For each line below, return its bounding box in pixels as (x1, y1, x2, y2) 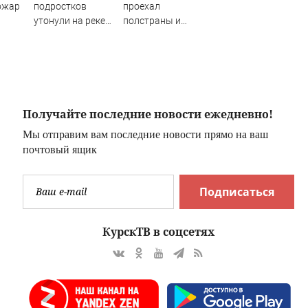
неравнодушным (123, 58, 199, 69)
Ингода (34, 29, 67, 41)
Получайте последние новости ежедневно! (23, 106, 274, 122)
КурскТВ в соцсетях (102, 223, 215, 239)
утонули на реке (34, 14, 105, 26)
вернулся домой (123, 29, 196, 41)
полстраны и (123, 14, 181, 26)
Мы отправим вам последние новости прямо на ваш (23, 128, 269, 140)
